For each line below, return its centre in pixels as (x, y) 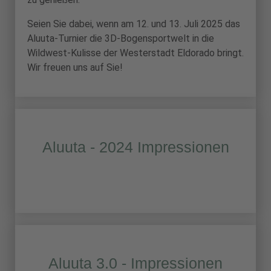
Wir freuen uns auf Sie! (75, 67)
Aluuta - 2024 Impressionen (135, 147)
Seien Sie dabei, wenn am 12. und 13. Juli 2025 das (134, 24)
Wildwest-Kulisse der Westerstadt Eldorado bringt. (135, 53)
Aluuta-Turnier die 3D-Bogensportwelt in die (121, 38)
